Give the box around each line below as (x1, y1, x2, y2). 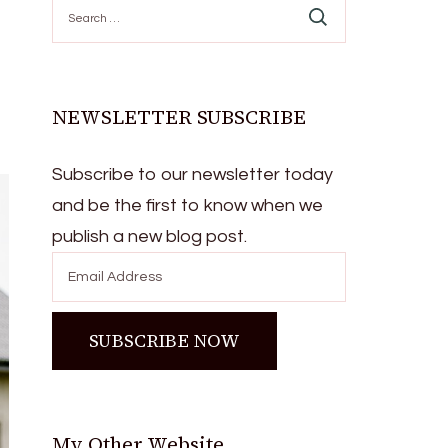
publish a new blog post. (52, 227, 248, 246)
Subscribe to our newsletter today (52, 165, 334, 184)
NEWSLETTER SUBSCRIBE (52, 103, 307, 131)
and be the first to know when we (52, 196, 324, 215)
